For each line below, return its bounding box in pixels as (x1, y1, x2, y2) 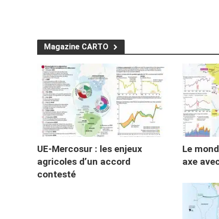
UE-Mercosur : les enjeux (37, 143, 142, 154)
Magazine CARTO (44, 42, 109, 51)
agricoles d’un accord (37, 155, 131, 167)
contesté (37, 168, 76, 180)
